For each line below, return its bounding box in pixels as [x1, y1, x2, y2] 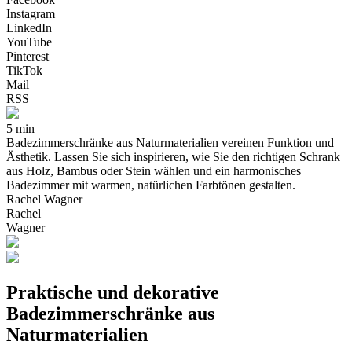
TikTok [6, 63, 42, 77]
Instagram [6, 6, 55, 20]
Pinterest [6, 49, 49, 63]
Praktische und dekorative [6, 281, 219, 302]
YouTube [6, 35, 52, 49]
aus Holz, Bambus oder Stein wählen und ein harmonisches [6, 163, 301, 178]
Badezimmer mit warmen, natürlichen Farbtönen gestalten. [6, 178, 295, 192]
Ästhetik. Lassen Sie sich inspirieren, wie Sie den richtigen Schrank [6, 149, 340, 163]
